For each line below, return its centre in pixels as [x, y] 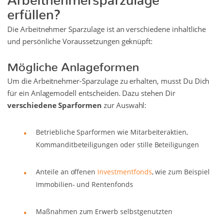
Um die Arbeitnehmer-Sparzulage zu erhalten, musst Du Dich [108, 81]
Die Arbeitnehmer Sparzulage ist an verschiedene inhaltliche [107, 29]
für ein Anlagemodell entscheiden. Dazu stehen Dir [91, 93]
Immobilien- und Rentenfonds [85, 185]
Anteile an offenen [67, 172]
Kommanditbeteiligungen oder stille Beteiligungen [117, 145]
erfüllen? [34, 11]
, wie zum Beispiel [181, 172]
